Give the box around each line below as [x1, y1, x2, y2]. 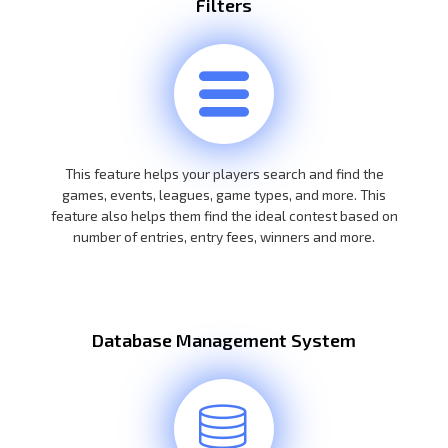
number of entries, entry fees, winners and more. [73, 227, 375, 245]
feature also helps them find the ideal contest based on [50, 206, 398, 224]
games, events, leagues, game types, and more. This [62, 185, 386, 203]
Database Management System [92, 328, 356, 351]
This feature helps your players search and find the [64, 164, 384, 182]
